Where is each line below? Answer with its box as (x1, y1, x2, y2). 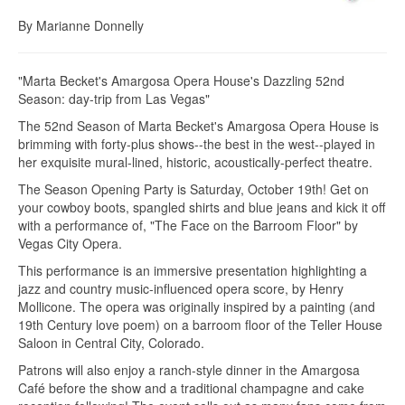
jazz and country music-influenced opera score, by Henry (18, 278, 344, 297)
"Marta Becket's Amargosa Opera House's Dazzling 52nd (18, 71, 344, 89)
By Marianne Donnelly (18, 15, 144, 34)
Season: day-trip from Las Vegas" (18, 89, 210, 108)
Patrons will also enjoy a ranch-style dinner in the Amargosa (18, 360, 360, 379)
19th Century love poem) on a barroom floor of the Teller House (18, 315, 382, 334)
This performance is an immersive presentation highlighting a (18, 260, 367, 279)
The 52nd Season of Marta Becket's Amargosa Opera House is (18, 116, 379, 135)
